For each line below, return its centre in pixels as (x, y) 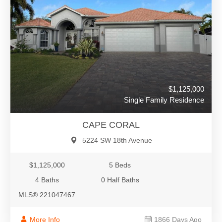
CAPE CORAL (111, 125)
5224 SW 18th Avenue (117, 140)
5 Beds (120, 165)
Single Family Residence (164, 100)
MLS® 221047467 (47, 195)
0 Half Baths (120, 180)
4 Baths (47, 180)
